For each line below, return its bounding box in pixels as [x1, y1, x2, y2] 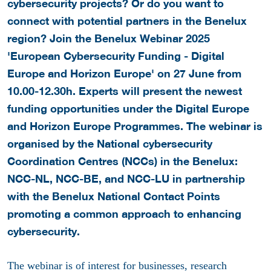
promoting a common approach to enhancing [7, 207, 241, 221]
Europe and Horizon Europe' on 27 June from [7, 67, 241, 80]
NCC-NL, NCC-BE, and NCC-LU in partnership [7, 172, 245, 186]
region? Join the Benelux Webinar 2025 [7, 31, 210, 45]
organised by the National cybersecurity [7, 137, 212, 151]
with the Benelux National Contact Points [7, 189, 220, 203]
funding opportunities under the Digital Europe [7, 102, 249, 116]
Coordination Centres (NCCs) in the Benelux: [7, 154, 238, 168]
